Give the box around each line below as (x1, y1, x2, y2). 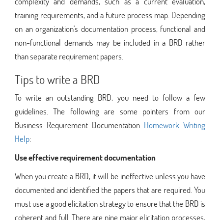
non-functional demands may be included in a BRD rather (15, 36, 205, 48)
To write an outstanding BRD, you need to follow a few (15, 91, 205, 103)
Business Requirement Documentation (15, 119, 144, 131)
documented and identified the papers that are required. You (15, 184, 205, 195)
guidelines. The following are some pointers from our (15, 105, 205, 117)
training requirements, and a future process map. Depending (15, 9, 205, 21)
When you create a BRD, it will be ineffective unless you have (15, 170, 205, 182)
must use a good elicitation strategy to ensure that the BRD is (15, 197, 205, 209)
